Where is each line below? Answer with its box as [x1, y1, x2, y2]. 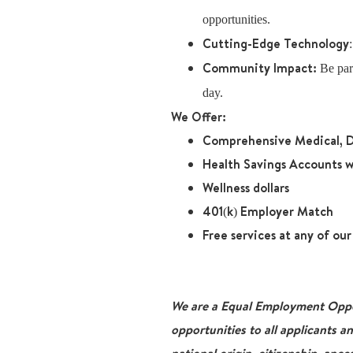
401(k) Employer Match [203, 203, 333, 220]
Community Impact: [203, 59, 317, 76]
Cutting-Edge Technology [203, 35, 349, 52]
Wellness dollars [203, 179, 289, 196]
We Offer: [171, 108, 226, 125]
